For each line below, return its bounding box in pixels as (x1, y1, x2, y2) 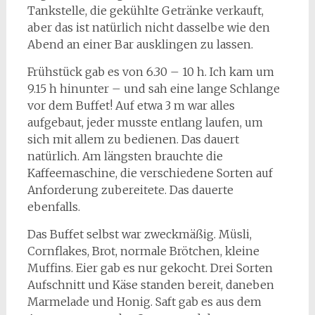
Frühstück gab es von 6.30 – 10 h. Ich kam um (27, 65, 274, 79)
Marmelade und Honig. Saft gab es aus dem (27, 295, 262, 309)
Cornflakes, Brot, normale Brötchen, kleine (27, 244, 259, 258)
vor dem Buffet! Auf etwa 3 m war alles (27, 98, 235, 112)
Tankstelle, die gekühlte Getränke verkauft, (27, 4, 264, 18)
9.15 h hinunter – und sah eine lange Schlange (27, 82, 280, 96)
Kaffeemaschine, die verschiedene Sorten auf (27, 166, 273, 180)
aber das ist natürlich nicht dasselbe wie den (27, 20, 270, 34)
